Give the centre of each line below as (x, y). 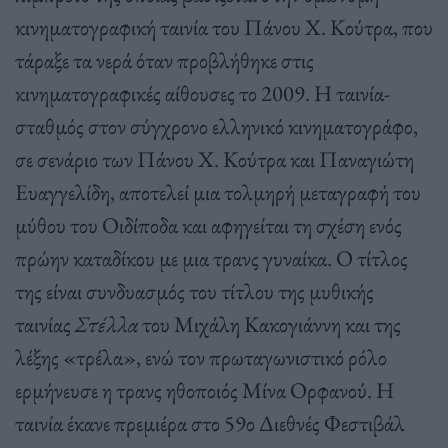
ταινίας (43, 323)
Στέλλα (104, 323)
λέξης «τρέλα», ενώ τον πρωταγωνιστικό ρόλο (201, 356)
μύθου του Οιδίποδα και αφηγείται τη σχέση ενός (208, 224)
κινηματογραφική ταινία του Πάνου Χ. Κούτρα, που (224, 26)
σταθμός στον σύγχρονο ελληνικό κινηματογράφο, (216, 125)
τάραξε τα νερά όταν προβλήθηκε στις (164, 59)
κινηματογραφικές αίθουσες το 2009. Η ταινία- (202, 92)
